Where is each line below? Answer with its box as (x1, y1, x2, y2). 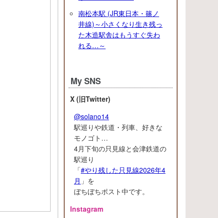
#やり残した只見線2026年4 (81, 164, 165, 175)
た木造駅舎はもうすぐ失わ (78, 29, 160, 39)
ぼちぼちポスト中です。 (74, 186, 149, 196)
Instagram (70, 203, 103, 214)
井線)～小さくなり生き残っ (78, 18, 163, 29)
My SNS (71, 74, 101, 87)
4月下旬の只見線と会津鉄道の (74, 143, 166, 153)
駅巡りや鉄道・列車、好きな (74, 122, 163, 132)
